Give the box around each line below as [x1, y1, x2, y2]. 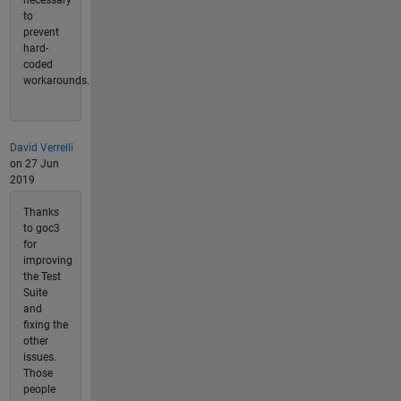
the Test [22, 270, 61, 283]
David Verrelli [9, 141, 73, 154]
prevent [22, 25, 59, 38]
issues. [22, 351, 56, 363]
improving [22, 254, 73, 267]
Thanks [22, 206, 59, 218]
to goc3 [22, 222, 60, 235]
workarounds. [22, 73, 90, 87]
